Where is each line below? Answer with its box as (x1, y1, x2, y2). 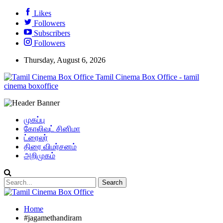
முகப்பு (24, 115, 45, 124)
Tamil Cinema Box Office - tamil (96, 73, 199, 81)
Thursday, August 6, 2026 (24, 56, 106, 64)
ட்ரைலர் (24, 133, 48, 142)
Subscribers (32, 29, 70, 37)
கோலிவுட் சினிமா (24, 124, 80, 133)
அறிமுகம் (24, 151, 55, 160)
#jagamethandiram (24, 214, 82, 222)
